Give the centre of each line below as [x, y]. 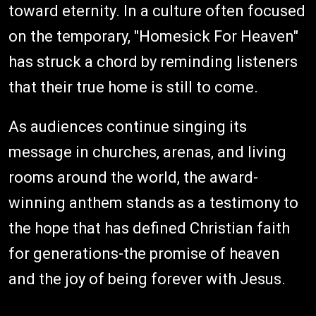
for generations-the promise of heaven [144, 253]
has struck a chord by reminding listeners [153, 61]
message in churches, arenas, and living [147, 152]
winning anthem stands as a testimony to [153, 202]
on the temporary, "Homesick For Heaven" [153, 36]
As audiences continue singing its [128, 126]
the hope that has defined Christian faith [149, 228]
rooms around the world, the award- [133, 177]
